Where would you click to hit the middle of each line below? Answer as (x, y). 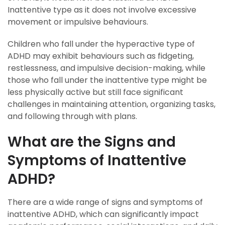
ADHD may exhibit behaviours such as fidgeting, (101, 56)
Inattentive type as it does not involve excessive (102, 10)
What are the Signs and (92, 142)
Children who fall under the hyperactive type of (101, 44)
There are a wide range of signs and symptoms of (105, 202)
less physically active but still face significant (95, 92)
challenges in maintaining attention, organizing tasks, (111, 104)
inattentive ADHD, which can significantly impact (103, 214)
